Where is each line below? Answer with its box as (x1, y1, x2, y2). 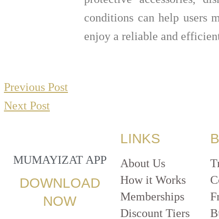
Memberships (120, 190, 184, 203)
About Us (120, 157, 165, 170)
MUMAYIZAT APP (13, 153, 107, 167)
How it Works (120, 174, 186, 187)
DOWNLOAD (19, 175, 100, 191)
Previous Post (4, 81, 68, 94)
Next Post (4, 99, 50, 112)
